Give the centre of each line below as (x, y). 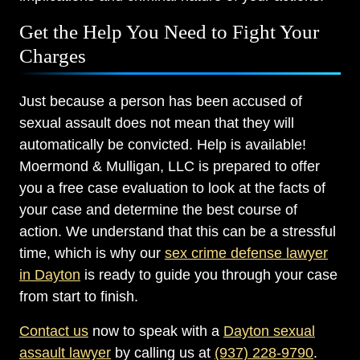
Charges (53, 56)
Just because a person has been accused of (161, 102)
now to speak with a (156, 331)
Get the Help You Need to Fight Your (169, 32)
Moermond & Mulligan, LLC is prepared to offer (170, 167)
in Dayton (50, 275)
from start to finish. (79, 297)
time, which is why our (92, 254)
